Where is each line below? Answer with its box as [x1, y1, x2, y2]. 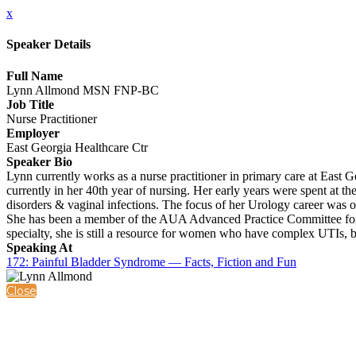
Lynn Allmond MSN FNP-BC [6, 83, 159, 97]
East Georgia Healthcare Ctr [6, 140, 148, 154]
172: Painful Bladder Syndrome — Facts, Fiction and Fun [6, 254, 296, 269]
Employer [6, 126, 60, 140]
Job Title [6, 97, 54, 111]
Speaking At [6, 240, 72, 254]
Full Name [6, 68, 63, 83]
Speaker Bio [6, 154, 72, 168]
